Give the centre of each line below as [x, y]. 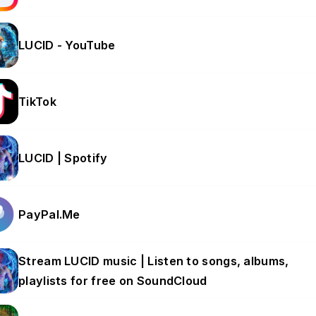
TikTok [37, 102]
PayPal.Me [49, 214]
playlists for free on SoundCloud [113, 281]
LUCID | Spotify [63, 158]
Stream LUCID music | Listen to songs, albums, [154, 261]
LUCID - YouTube [67, 45]
